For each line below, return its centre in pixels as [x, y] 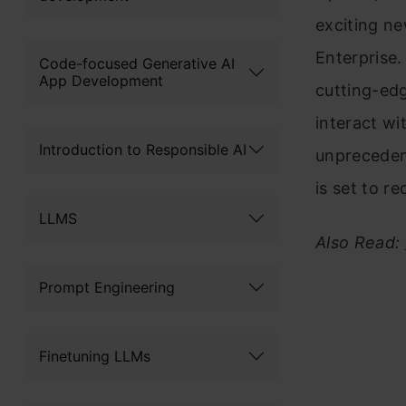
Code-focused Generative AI [137, 63]
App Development [101, 81]
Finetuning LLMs [95, 356]
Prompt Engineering [107, 287]
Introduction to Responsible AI [143, 149]
